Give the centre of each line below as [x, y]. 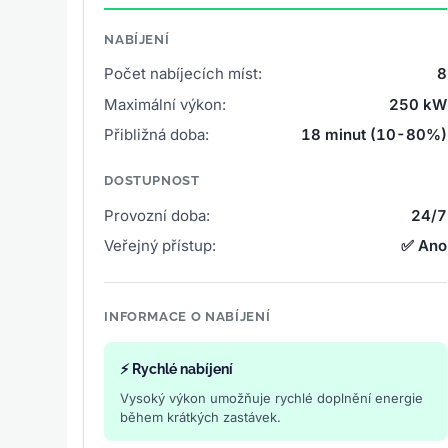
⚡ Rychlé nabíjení [177, 369]
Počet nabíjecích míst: [183, 74]
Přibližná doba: [157, 134]
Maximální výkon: [165, 104]
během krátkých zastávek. [201, 416]
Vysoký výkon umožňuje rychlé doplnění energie [272, 397]
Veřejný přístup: [160, 245]
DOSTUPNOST [152, 180]
